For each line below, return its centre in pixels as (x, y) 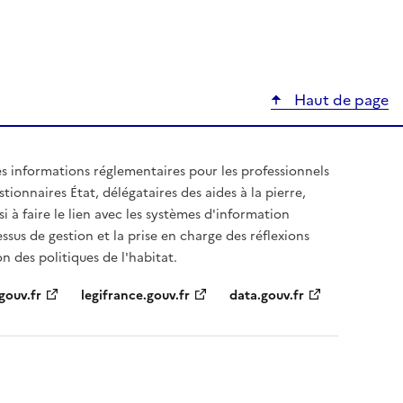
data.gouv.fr (267, 295)
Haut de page (340, 99)
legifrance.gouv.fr (135, 295)
